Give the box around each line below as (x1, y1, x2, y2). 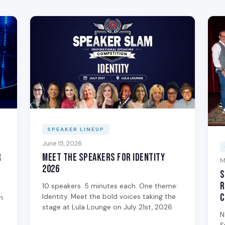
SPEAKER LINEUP (47, 126, 104, 133)
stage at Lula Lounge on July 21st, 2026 (42, 202, 173, 211)
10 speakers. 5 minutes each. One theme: (42, 181, 178, 190)
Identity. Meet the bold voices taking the (42, 192, 176, 201)
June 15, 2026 (42, 139, 82, 148)
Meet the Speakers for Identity (42, 151, 165, 164)
